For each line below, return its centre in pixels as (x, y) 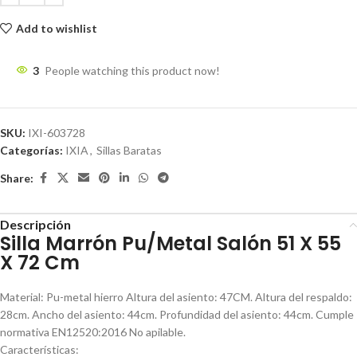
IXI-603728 (57, 133)
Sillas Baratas (129, 150)
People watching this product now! (132, 71)
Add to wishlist (56, 28)
